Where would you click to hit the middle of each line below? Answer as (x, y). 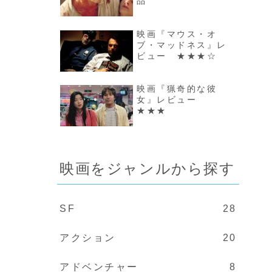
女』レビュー (172, 100)
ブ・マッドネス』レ (182, 45)
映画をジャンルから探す (148, 168)
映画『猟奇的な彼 (177, 89)
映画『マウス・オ (177, 34)
